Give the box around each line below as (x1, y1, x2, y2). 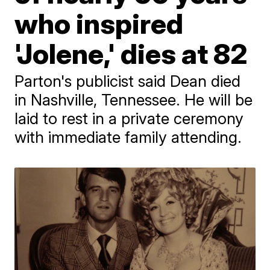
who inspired (14, 7, 184, 40)
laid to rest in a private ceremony (14, 109, 244, 128)
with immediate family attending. (14, 128, 242, 146)
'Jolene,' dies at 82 (14, 37, 248, 71)
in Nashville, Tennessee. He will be (14, 90, 253, 109)
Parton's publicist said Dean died (14, 72, 241, 90)
